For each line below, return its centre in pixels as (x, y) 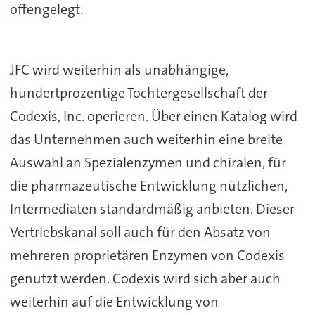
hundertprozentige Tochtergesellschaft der (139, 93)
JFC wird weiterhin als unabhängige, (119, 70)
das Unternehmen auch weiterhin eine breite (146, 140)
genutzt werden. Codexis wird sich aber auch (145, 279)
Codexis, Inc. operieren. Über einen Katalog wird (153, 116)
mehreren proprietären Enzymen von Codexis (147, 256)
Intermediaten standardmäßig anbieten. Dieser (152, 209)
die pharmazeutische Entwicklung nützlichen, (148, 186)
